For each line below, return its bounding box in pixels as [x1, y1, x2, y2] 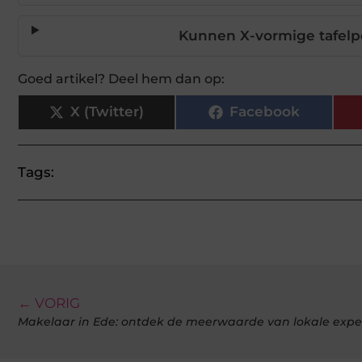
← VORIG [18, 294, 80, 311]
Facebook [229, 103, 300, 120]
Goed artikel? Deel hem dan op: [18, 70, 225, 86]
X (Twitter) [70, 103, 144, 120]
